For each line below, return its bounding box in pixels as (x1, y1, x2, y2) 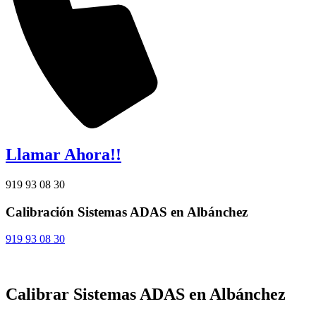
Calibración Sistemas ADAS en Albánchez (6, 204, 248, 219)
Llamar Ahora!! (6, 145, 121, 164)
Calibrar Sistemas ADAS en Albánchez (6, 285, 286, 304)
